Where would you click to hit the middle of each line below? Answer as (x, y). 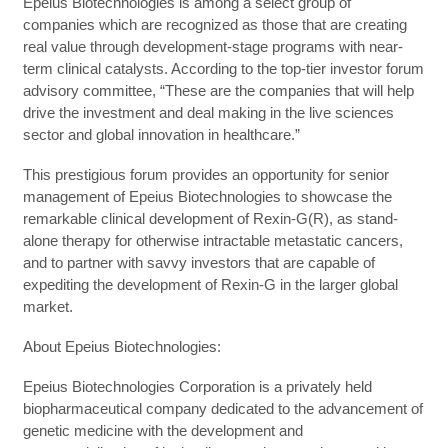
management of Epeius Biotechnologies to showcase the (207, 196)
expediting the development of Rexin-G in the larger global (210, 284)
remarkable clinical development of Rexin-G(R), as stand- (210, 218)
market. (47, 306)
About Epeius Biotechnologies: (121, 346)
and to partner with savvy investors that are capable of (198, 262)
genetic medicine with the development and (162, 430)
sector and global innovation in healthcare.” (161, 134)
